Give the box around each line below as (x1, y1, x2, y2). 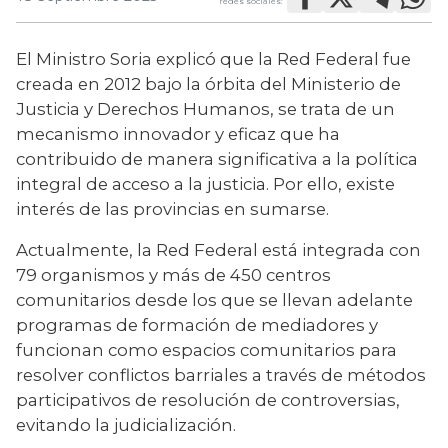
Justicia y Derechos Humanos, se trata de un (16, 98, 395, 119)
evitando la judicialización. (16, 414, 236, 435)
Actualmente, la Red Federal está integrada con (16, 239, 421, 260)
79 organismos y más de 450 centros (16, 264, 331, 285)
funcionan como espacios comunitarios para (16, 339, 397, 360)
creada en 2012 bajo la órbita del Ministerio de (16, 73, 401, 94)
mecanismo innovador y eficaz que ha (16, 123, 340, 144)
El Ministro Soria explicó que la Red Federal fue (16, 48, 411, 69)
